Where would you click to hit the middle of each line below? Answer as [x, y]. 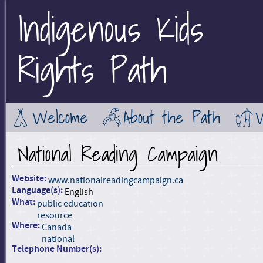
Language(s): [38, 190]
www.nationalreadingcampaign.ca [116, 180]
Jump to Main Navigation [131, 7]
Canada [57, 227]
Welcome [60, 117]
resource [55, 215]
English [79, 192]
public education [70, 204]
